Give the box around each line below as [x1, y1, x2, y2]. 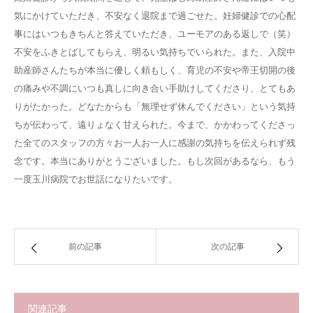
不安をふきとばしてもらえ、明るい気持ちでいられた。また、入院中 [14, 45, 296, 59]
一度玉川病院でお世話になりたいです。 [14, 173, 177, 186]
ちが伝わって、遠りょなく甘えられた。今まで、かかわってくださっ [14, 118, 296, 131]
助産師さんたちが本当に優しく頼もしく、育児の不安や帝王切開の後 [14, 64, 296, 77]
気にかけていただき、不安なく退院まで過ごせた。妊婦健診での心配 [14, 9, 296, 22]
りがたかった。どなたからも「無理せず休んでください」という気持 [14, 100, 296, 113]
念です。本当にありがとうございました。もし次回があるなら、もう [14, 154, 296, 168]
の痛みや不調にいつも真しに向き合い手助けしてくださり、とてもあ [14, 82, 296, 95]
